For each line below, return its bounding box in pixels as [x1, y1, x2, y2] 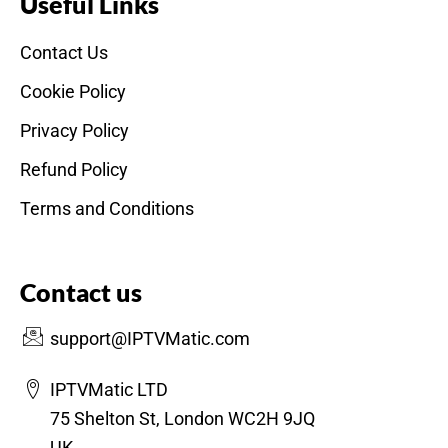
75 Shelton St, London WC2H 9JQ [50, 408, 315, 429]
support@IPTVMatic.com [50, 328, 250, 349]
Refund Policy [20, 159, 128, 180]
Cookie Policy [20, 81, 126, 102]
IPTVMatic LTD [50, 379, 168, 400]
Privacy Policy [20, 120, 129, 141]
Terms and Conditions [20, 198, 194, 219]
